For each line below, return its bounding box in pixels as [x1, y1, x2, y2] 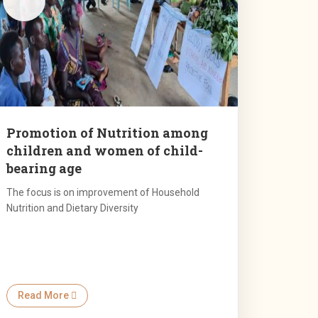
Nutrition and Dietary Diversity [6, 202, 138, 214]
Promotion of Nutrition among [6, 124, 208, 142]
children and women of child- [6, 142, 203, 160]
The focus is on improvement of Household [6, 187, 199, 199]
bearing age [6, 160, 82, 177]
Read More [17, 290, 71, 302]
